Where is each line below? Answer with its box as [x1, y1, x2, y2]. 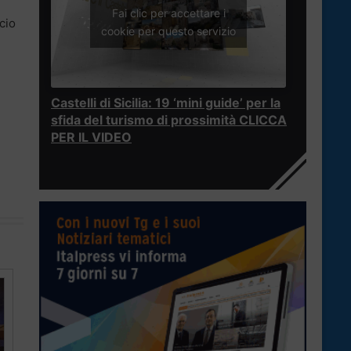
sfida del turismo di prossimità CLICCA [51, 112, 287, 128]
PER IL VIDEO [51, 129, 132, 146]
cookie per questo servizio [101, 24, 236, 38]
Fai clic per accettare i [111, 5, 226, 20]
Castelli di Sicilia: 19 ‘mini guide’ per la [51, 95, 280, 111]
